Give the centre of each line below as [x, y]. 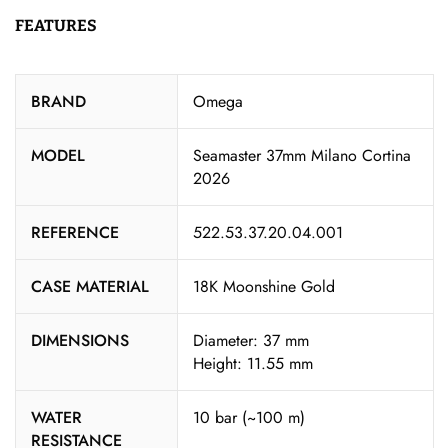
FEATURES [56, 26]
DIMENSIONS [80, 341]
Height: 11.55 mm [253, 364]
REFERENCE [75, 233]
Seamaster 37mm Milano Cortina [302, 156]
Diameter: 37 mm [251, 341]
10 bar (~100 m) [249, 418]
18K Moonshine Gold [264, 287]
